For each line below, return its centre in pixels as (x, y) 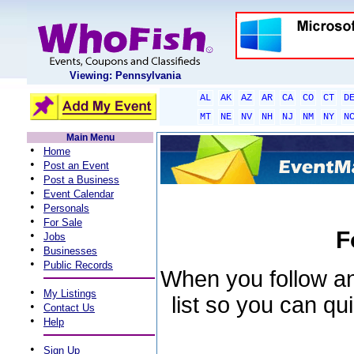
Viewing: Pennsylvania (125, 75)
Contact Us (69, 308)
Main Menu (90, 137)
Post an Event (76, 166)
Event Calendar (79, 194)
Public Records (78, 265)
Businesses (70, 251)
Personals (66, 208)
